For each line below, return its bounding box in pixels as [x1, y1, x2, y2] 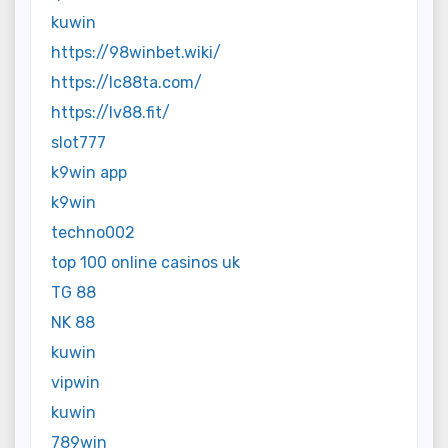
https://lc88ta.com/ [51, 73, 202, 93]
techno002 [51, 223, 135, 243]
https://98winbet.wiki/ [51, 43, 221, 63]
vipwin [51, 373, 100, 393]
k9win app [51, 163, 127, 183]
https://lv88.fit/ [51, 103, 170, 123]
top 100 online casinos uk [51, 253, 240, 273]
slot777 [51, 133, 106, 153]
